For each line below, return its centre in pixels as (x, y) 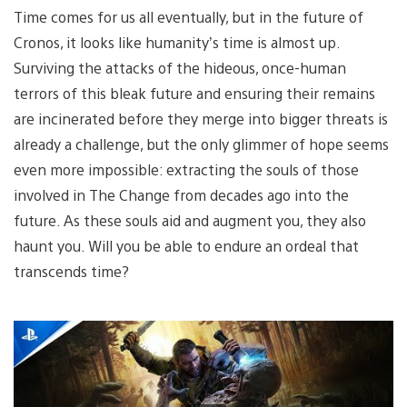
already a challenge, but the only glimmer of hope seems (201, 144)
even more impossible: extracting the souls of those (186, 169)
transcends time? (71, 271)
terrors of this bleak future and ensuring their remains (194, 93)
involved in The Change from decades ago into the (181, 194)
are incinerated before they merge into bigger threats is (201, 118)
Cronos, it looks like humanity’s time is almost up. (177, 42)
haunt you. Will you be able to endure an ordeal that (186, 245)
